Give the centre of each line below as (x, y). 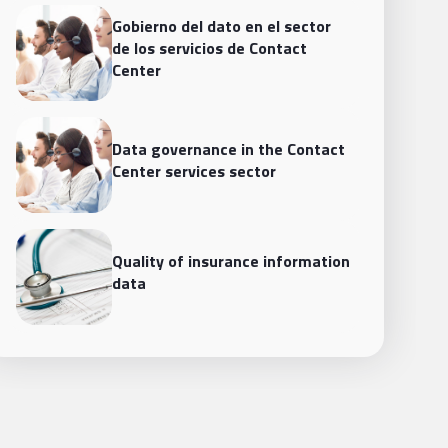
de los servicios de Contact (209, 48)
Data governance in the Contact (228, 149)
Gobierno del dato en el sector (221, 26)
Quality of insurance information (231, 261)
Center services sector (194, 171)
